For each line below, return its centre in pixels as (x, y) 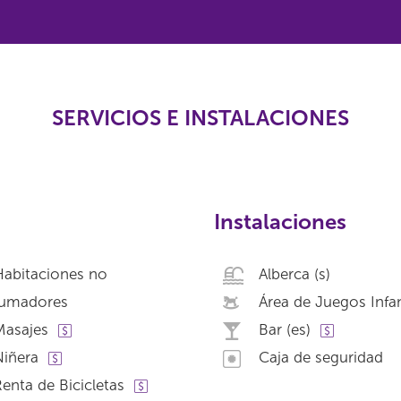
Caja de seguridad (321, 357)
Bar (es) (285, 329)
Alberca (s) (294, 274)
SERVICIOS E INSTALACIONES (200, 118)
